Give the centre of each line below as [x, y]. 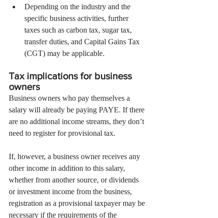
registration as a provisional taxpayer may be [78, 203]
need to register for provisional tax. [62, 133]
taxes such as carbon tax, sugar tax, [79, 30]
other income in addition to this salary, [68, 168]
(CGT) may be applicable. [64, 53]
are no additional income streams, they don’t [77, 121]
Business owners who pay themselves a [70, 98]
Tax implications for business [72, 76]
